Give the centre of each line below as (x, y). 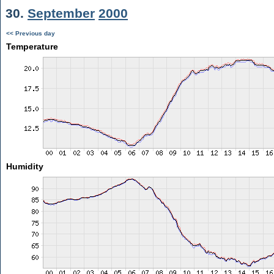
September (61, 13)
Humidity (24, 166)
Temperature (32, 46)
